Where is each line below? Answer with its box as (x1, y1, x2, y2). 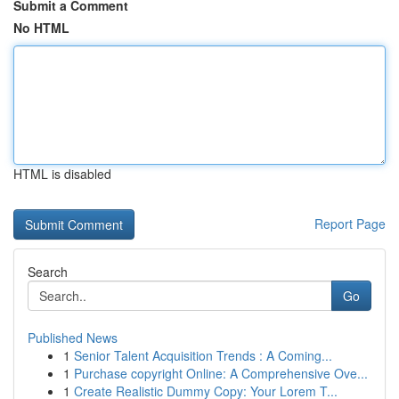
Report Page (314, 215, 386, 232)
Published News (28, 329, 118, 346)
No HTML (13, 19, 69, 37)
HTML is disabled (13, 165, 111, 183)
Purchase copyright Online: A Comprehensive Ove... (74, 364, 368, 382)
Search (28, 263, 68, 281)
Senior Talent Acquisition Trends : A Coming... (74, 346, 332, 364)
